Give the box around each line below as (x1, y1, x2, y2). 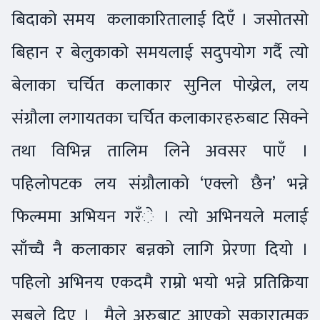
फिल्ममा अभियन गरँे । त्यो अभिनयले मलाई (11, 201, 309, 231)
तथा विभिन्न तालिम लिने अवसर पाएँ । (11, 136, 309, 166)
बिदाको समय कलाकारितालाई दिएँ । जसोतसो (11, 4, 309, 34)
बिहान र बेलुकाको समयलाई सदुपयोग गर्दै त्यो (11, 37, 309, 67)
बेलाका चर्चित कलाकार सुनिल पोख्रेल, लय (11, 70, 309, 100)
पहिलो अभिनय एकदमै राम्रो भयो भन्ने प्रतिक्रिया (11, 267, 309, 297)
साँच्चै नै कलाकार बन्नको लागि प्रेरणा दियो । (11, 234, 309, 264)
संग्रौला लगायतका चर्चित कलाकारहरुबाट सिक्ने (11, 103, 309, 133)
